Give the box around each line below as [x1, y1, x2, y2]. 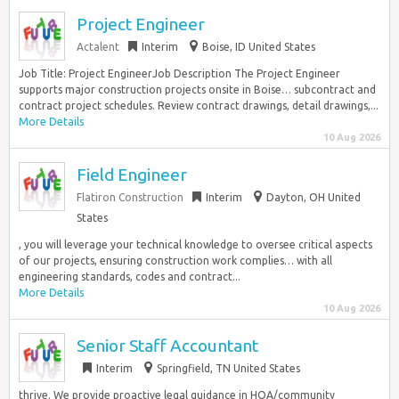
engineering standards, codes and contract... [19, 271, 240, 282]
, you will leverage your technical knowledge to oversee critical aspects [19, 239, 372, 250]
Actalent [77, 41, 119, 53]
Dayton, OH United [266, 191, 361, 203]
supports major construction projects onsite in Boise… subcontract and [19, 84, 376, 95]
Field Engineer [77, 165, 187, 184]
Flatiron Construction [77, 191, 183, 203]
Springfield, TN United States [157, 362, 300, 374]
